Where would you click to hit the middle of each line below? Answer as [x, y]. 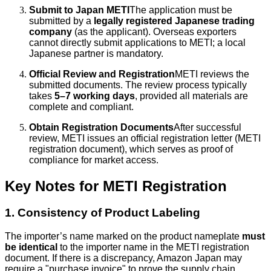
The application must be [181, 10]
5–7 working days [95, 96]
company [51, 31]
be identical [31, 247]
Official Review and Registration [102, 74]
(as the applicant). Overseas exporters [154, 31]
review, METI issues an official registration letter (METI [145, 138]
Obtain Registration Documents [101, 127]
